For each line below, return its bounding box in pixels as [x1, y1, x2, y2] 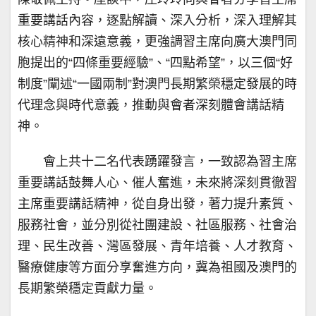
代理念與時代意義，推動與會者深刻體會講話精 [18, 98, 284, 113]
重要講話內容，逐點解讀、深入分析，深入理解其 [18, 13, 297, 28]
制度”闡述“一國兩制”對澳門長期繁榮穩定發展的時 [18, 77, 297, 92]
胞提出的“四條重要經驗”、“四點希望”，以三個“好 [18, 56, 293, 71]
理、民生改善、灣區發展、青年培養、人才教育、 [18, 239, 297, 254]
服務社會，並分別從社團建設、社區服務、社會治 [18, 218, 297, 233]
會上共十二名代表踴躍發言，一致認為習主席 [43, 154, 297, 169]
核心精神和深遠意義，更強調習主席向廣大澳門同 [18, 35, 297, 49]
